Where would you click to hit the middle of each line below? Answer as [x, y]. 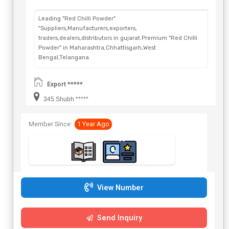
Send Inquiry [118, 218]
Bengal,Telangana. [64, 57]
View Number [119, 188]
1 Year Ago [93, 124]
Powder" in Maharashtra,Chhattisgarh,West [97, 48]
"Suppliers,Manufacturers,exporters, [88, 28]
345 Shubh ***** [65, 99]
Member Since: [50, 124]
